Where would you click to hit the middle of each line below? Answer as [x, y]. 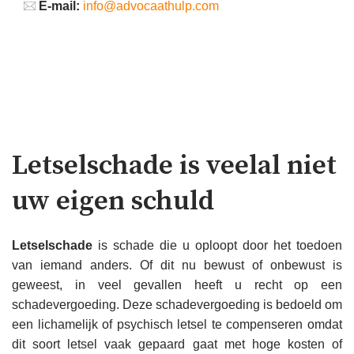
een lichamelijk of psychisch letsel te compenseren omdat [177, 324]
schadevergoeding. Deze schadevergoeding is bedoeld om [177, 304]
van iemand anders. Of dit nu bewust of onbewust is [177, 265]
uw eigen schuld [113, 201]
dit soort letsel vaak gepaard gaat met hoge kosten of [177, 344]
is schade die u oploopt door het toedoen [217, 245]
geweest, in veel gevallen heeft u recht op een [177, 284]
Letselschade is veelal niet [174, 166]
